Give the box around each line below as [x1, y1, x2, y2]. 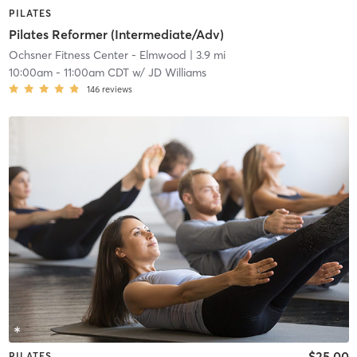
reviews [101, 83, 132, 95]
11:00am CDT [63, 65, 129, 80]
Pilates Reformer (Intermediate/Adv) [8, 25, 224, 42]
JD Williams [147, 65, 206, 80]
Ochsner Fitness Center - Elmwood [8, 47, 186, 62]
